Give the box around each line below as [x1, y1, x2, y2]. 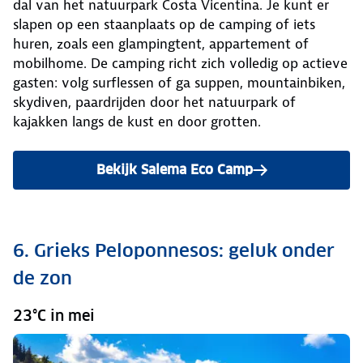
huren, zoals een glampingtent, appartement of [13, 35, 309, 53]
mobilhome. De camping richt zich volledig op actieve [13, 54, 348, 73]
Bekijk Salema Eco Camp [96, 161, 253, 179]
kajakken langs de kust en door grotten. [13, 113, 261, 131]
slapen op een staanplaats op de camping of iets [13, 15, 315, 34]
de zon [13, 267, 72, 290]
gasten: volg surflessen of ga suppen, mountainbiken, [13, 74, 345, 92]
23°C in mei [13, 306, 95, 326]
